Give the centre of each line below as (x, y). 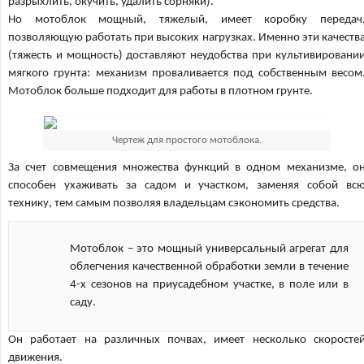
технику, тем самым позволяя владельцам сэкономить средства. (174, 204)
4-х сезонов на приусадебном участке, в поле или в (209, 285)
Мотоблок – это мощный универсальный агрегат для (209, 249)
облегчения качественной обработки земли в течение (209, 267)
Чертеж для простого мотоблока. (187, 140)
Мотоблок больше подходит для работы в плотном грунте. (161, 91)
